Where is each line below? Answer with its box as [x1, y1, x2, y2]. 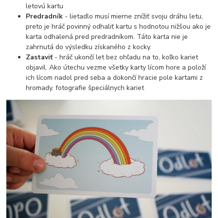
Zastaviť [26, 52, 55, 62]
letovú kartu [26, 1, 64, 11]
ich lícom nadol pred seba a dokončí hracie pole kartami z [26, 73, 203, 82]
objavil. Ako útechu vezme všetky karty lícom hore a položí [26, 62, 206, 72]
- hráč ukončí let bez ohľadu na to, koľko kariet [54, 52, 199, 62]
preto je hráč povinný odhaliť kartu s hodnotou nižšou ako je [26, 21, 211, 31]
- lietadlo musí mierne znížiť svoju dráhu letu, [65, 11, 203, 21]
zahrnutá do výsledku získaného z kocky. [26, 42, 152, 52]
